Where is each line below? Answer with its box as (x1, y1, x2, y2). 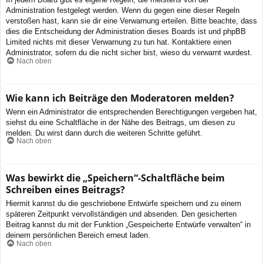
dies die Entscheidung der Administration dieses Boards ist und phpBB (6, 27, 246, 36)
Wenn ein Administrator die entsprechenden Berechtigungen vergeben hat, (6, 107, 257, 116)
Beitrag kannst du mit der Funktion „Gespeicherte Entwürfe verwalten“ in (6, 220, 251, 230)
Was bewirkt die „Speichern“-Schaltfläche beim (6, 171, 225, 185)
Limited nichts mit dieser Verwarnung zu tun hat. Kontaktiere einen (6, 38, 231, 47)
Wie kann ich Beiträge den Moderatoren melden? (6, 91, 234, 104)
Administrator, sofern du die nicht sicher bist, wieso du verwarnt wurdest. (6, 48, 252, 58)
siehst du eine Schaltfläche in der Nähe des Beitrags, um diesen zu (6, 117, 235, 127)
